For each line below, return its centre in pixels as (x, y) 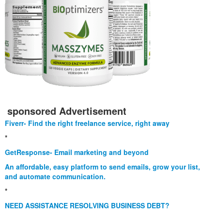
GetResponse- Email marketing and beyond (77, 152)
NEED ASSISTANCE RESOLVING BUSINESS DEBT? (87, 206)
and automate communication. (55, 177)
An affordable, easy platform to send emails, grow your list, (102, 167)
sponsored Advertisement (67, 111)
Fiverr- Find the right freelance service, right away (87, 123)
